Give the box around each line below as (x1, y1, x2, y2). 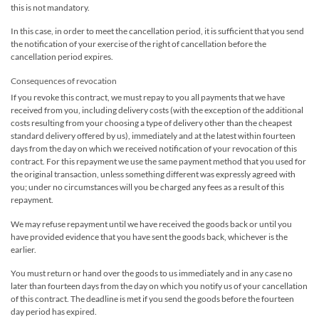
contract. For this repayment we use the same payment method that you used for (11, 156, 306, 167)
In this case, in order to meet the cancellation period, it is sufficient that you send (11, 26, 304, 37)
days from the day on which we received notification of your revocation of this (11, 143, 297, 155)
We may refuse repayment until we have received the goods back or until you (11, 218, 292, 229)
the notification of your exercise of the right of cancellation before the (11, 38, 266, 50)
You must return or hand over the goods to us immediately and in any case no (11, 268, 293, 279)
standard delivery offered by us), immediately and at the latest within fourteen (11, 130, 296, 142)
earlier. (11, 244, 36, 255)
